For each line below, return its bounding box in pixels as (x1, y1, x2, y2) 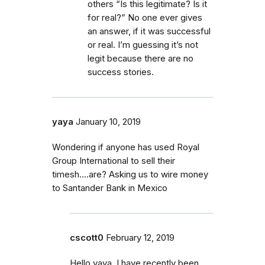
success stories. (88, 66, 154, 77)
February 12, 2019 (106, 232, 174, 243)
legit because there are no (88, 53, 193, 64)
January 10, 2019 (76, 116, 141, 127)
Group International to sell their (52, 155, 175, 166)
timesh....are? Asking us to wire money (52, 169, 208, 180)
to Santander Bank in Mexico (52, 182, 167, 193)
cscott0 (70, 232, 104, 243)
